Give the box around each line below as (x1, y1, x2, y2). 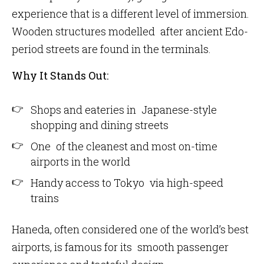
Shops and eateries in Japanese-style (31, 103, 217, 117)
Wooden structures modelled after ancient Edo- (12, 24, 248, 38)
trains (31, 191, 59, 205)
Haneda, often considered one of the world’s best (12, 222, 249, 236)
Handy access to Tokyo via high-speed (31, 176, 223, 190)
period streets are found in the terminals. (12, 42, 211, 56)
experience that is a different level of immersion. (12, 6, 249, 21)
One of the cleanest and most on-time (31, 139, 217, 153)
